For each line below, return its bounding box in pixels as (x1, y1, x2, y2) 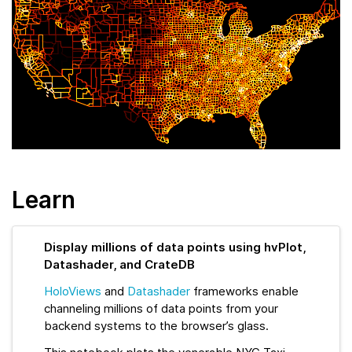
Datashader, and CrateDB (44, 256, 195, 272)
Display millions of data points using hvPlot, (44, 239, 306, 255)
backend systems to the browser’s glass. (44, 317, 269, 333)
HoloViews (44, 283, 101, 299)
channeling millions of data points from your (44, 300, 278, 316)
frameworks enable (190, 283, 299, 299)
